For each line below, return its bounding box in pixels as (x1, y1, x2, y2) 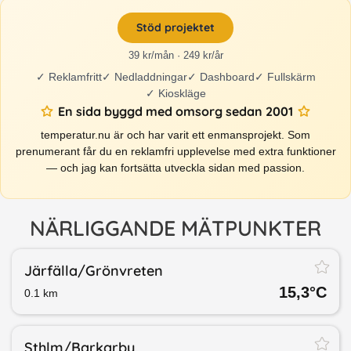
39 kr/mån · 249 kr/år (128, 49, 223, 62)
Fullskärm (266, 71, 316, 84)
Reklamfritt (48, 71, 102, 84)
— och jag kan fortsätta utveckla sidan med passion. (46, 161, 305, 175)
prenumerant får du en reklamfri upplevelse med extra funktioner (15, 145, 336, 158)
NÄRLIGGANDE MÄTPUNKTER (30, 215, 321, 242)
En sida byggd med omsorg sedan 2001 (58, 103, 293, 120)
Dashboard (199, 71, 255, 84)
